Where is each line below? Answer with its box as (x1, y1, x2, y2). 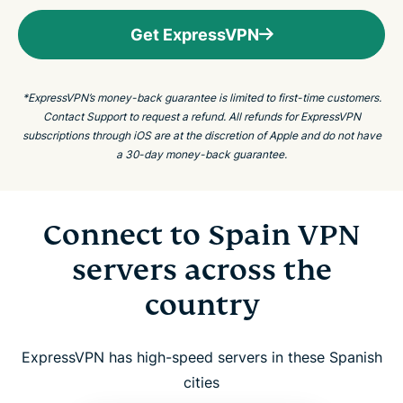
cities (184, 372, 219, 391)
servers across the (71, 251, 332, 288)
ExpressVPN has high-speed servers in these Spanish (21, 347, 382, 366)
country (144, 286, 259, 323)
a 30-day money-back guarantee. (116, 147, 287, 161)
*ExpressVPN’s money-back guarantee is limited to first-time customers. (22, 90, 381, 104)
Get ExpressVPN (130, 24, 259, 44)
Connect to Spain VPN (42, 216, 361, 253)
